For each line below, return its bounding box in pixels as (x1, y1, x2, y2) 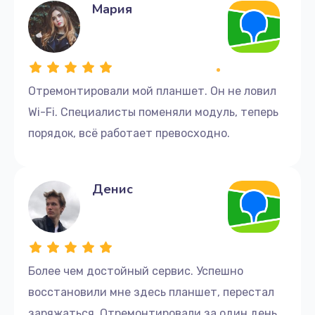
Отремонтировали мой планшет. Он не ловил (28, 84, 276, 98)
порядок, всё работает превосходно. (28, 126, 230, 140)
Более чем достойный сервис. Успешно (28, 264, 243, 278)
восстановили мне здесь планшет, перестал (28, 285, 274, 299)
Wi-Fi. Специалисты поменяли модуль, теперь (28, 105, 278, 119)
